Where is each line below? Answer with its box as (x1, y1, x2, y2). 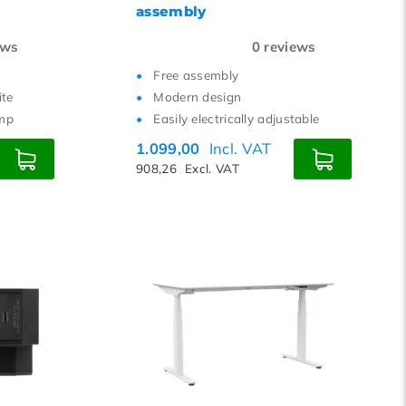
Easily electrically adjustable (153, 111, 320, 126)
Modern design (153, 89, 242, 104)
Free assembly (153, 67, 239, 82)
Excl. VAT (185, 160, 239, 176)
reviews (260, 38, 316, 55)
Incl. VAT (208, 139, 272, 158)
